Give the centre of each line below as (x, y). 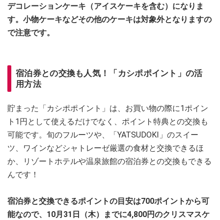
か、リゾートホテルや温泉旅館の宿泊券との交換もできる (110, 162)
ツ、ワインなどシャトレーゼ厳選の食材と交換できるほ (106, 148)
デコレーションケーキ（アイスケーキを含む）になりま (106, 6)
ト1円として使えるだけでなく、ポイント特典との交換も (108, 122)
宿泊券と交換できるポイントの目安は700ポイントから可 (108, 201)
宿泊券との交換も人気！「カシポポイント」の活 (109, 73)
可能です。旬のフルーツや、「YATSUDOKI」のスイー (103, 135)
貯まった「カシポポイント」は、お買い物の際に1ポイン (108, 109)
